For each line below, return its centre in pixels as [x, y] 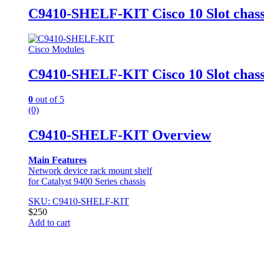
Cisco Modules [56, 49]
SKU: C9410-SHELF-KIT [79, 201]
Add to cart [49, 222]
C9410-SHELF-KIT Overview [120, 135]
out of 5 [49, 99]
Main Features [57, 160]
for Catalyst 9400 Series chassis [87, 181]
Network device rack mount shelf [90, 170]
